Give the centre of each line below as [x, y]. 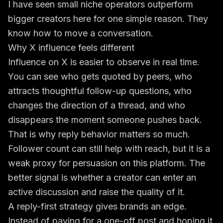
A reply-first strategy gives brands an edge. [97, 206]
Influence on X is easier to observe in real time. [104, 62]
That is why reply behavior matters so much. [99, 134]
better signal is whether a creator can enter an [102, 177]
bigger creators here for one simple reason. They [108, 19]
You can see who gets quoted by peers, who [100, 76]
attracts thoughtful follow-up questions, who [100, 91]
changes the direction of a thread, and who [97, 105]
